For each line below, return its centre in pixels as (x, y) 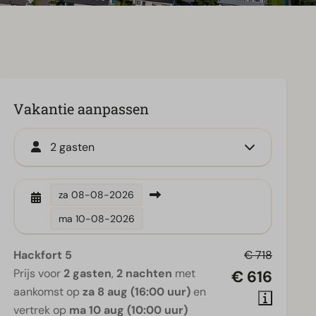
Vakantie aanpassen (81, 109)
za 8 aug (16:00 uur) (137, 292)
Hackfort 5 (43, 255)
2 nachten (145, 273)
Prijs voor (39, 273)
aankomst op (48, 292)
